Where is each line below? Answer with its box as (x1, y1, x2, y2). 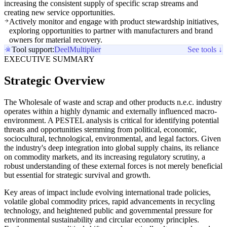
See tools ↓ (187, 45, 222, 54)
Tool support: (12, 45, 54, 54)
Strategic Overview (4, 74, 105, 88)
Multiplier (69, 45, 101, 54)
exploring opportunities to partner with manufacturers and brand (9, 26, 213, 35)
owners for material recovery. (9, 35, 102, 45)
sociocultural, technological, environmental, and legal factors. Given (4, 134, 221, 143)
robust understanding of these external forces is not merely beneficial (4, 161, 222, 170)
